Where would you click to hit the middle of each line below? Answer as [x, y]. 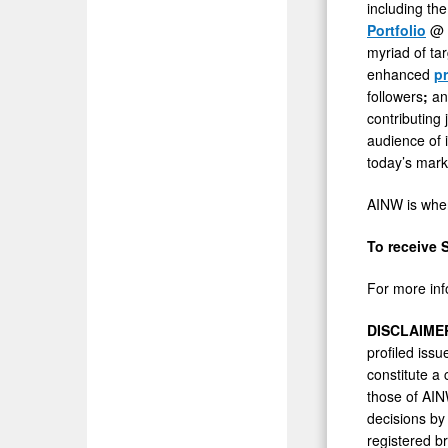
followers [395, 95]
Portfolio [396, 29]
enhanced [400, 73]
